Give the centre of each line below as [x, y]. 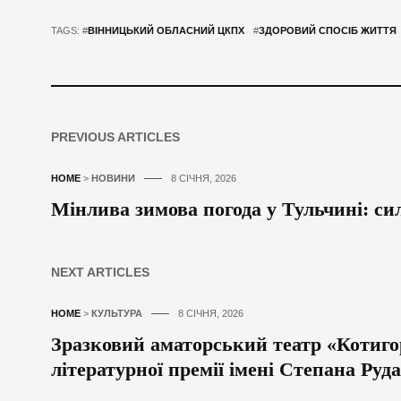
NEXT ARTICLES [100, 273]
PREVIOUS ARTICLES [115, 137]
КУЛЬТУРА [117, 314]
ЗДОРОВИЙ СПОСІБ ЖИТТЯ [328, 31]
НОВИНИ [113, 179]
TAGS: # [69, 31]
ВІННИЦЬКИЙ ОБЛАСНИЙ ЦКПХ [166, 31]
